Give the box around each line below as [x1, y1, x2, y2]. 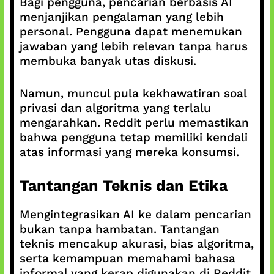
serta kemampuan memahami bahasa [19, 251, 235, 265]
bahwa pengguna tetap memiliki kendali [19, 130, 248, 144]
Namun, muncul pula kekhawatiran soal [19, 86, 246, 100]
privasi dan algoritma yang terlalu [19, 100, 211, 115]
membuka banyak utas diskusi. [19, 54, 196, 68]
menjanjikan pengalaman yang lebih [19, 10, 224, 24]
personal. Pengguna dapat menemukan [19, 24, 242, 39]
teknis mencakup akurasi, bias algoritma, [19, 237, 254, 251]
